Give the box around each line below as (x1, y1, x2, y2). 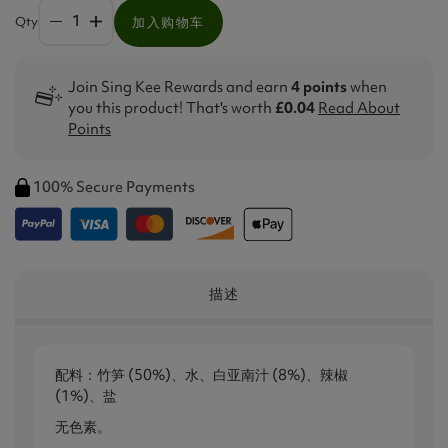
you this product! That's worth (68, 97, 276, 118)
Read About (318, 97, 401, 118)
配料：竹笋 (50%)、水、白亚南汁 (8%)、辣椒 (55, 364, 348, 385)
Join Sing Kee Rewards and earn (68, 76, 292, 97)
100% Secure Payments (33, 176, 195, 197)
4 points (291, 76, 348, 97)
